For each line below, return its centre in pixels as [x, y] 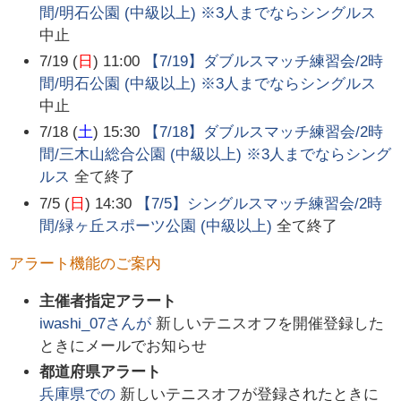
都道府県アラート [101, 371]
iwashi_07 [73, 323]
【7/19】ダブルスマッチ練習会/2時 [264, 62]
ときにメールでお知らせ [124, 346]
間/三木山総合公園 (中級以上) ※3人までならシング [216, 155]
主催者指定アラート [108, 301]
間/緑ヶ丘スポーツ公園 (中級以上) [156, 226]
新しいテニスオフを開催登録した [270, 323]
